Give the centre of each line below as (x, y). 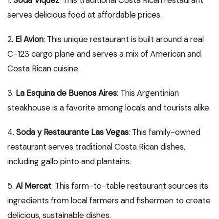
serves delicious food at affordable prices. (85, 15)
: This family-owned (164, 132)
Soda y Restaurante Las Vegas (72, 132)
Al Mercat (33, 186)
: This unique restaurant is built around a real (124, 39)
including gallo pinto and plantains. (69, 162)
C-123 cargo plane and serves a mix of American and (104, 54)
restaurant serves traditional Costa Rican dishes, (96, 147)
